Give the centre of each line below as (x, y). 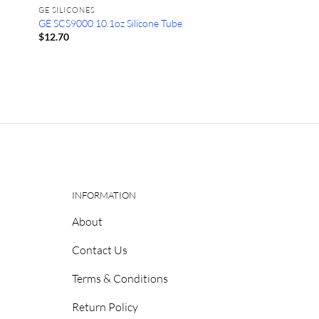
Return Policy (105, 307)
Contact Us (99, 250)
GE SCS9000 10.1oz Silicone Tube (111, 23)
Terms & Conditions (120, 278)
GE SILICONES (67, 10)
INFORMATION (104, 195)
